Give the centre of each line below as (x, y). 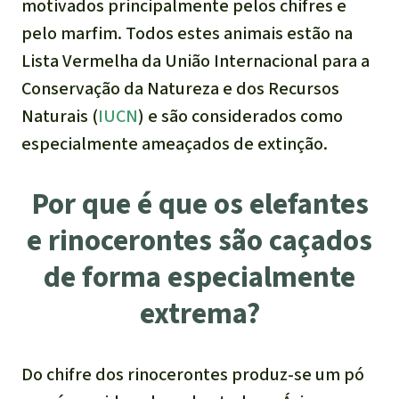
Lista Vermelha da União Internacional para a (195, 61)
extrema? (199, 313)
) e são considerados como (240, 116)
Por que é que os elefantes (199, 204)
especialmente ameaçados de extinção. (175, 143)
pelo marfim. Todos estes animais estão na (187, 33)
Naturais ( (60, 116)
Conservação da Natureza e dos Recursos (180, 88)
